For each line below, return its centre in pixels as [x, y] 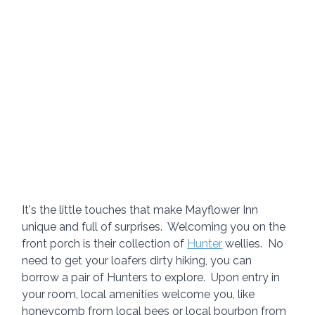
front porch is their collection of [105, 243]
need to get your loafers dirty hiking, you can [139, 260]
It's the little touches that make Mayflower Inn [142, 210]
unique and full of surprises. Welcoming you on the [155, 226]
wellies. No [255, 243]
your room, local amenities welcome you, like [140, 294]
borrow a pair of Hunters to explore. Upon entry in [153, 277]
